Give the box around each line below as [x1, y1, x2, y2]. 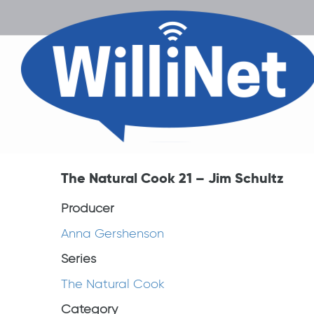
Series [61, 251, 96, 266]
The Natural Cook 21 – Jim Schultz [61, 169, 284, 187]
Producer [61, 200, 114, 216]
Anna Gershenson [61, 226, 164, 241]
